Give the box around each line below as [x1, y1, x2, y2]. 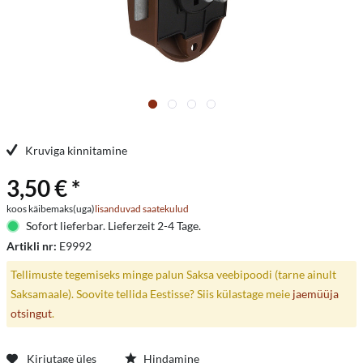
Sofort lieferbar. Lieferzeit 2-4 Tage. [25, 219, 201, 233]
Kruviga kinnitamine [25, 143, 127, 157]
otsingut [10, 305, 52, 320]
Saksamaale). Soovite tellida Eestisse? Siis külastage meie [10, 286, 293, 301]
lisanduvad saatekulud [95, 203, 189, 215]
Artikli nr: [6, 239, 59, 253]
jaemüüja [292, 286, 339, 301]
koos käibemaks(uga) [6, 203, 95, 215]
